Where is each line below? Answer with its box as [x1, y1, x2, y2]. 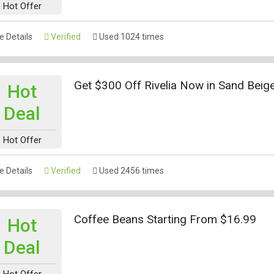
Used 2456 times [97, 165, 164, 176]
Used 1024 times [97, 31, 164, 42]
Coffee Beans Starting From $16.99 [74, 212, 256, 226]
